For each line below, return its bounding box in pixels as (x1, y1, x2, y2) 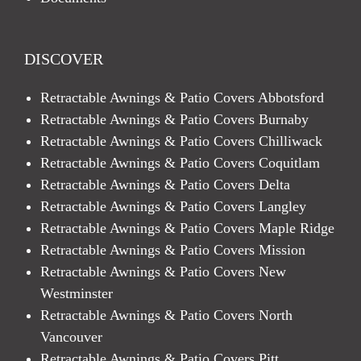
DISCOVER (24, 50, 103, 68)
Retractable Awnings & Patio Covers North (40, 307, 293, 324)
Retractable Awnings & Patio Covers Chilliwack (40, 133, 322, 150)
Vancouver (40, 329, 102, 346)
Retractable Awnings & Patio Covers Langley (40, 198, 306, 215)
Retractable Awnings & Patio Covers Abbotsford (40, 89, 324, 106)
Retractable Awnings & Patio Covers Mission (40, 242, 305, 259)
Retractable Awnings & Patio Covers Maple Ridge (40, 220, 334, 237)
